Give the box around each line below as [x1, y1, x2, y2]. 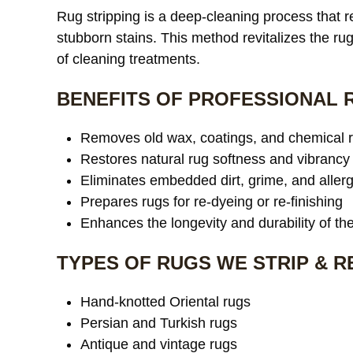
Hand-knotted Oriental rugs [80, 294, 251, 310]
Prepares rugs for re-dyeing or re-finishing [80, 194, 343, 210]
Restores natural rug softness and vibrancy [80, 151, 350, 167]
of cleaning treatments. [57, 51, 200, 67]
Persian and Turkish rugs [80, 315, 237, 331]
